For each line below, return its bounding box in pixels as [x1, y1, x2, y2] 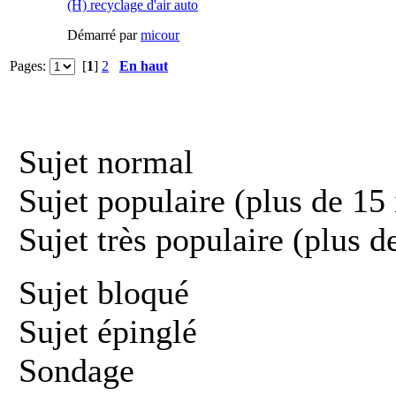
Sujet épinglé [10, 312, 197, 350]
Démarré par [67, 27, 141, 42]
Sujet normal [10, 142, 194, 180]
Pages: [10, 57, 49, 73]
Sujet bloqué [10, 273, 189, 311]
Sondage [10, 351, 134, 389]
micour [141, 27, 179, 42]
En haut [119, 57, 168, 73]
